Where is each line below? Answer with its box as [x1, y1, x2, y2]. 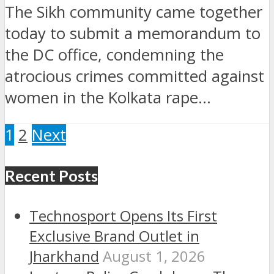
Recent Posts [5, 166, 98, 185]
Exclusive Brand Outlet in [29, 226, 199, 246]
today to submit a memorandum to [5, 22, 261, 44]
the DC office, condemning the [5, 43, 224, 65]
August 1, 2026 [103, 246, 206, 267]
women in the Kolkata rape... [5, 86, 211, 108]
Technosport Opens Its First [29, 206, 217, 226]
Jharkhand [29, 246, 99, 267]
